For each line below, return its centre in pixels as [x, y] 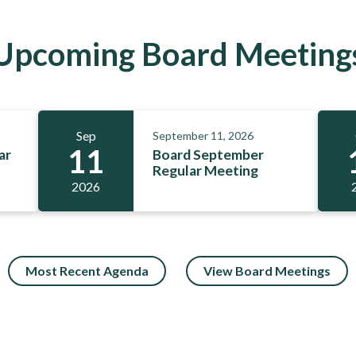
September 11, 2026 [203, 136]
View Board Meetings [267, 271]
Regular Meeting [205, 170]
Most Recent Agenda [87, 271]
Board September [208, 154]
